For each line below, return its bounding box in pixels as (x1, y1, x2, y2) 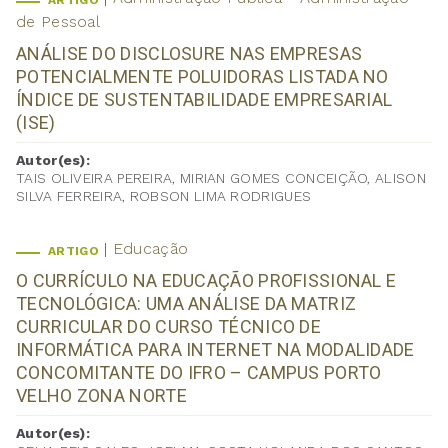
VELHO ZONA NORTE (16, 385, 187, 407)
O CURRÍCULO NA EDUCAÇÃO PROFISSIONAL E (16, 270, 397, 292)
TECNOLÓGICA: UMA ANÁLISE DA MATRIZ (16, 293, 357, 315)
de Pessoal (16, 12, 101, 32)
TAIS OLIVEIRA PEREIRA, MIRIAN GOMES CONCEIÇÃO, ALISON (16, 170, 426, 187)
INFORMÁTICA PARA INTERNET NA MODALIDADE (16, 339, 415, 361)
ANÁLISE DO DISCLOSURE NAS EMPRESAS (16, 43, 363, 65)
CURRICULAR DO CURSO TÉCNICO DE (16, 316, 321, 338)
